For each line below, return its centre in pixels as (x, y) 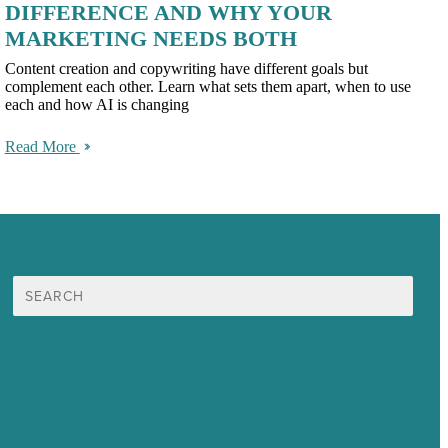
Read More (42, 147)
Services (80, 413)
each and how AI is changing (96, 105)
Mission (78, 377)
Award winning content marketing (161, 395)
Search (34, 284)
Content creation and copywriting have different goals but (186, 69)
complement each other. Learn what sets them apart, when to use (207, 87)
